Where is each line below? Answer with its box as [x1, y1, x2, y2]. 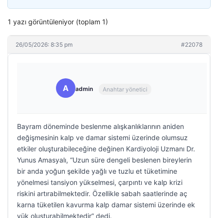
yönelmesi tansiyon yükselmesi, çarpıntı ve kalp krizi [17, 178, 182, 186]
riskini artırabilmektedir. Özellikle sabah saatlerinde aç [17, 189, 187, 198]
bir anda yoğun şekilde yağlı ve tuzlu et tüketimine [17, 167, 177, 175]
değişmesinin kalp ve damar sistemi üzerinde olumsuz [17, 133, 188, 142]
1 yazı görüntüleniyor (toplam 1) [8, 18, 108, 26]
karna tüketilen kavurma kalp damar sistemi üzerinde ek [17, 200, 195, 209]
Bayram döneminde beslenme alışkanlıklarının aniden [17, 122, 184, 130]
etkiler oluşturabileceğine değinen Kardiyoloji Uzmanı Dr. [17, 145, 195, 153]
